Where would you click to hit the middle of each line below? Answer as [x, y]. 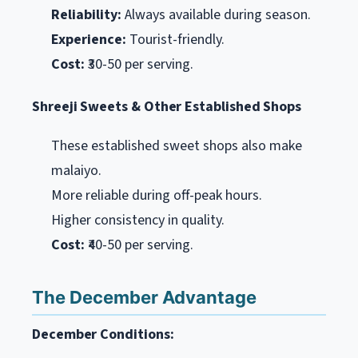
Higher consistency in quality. [138, 220]
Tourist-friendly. [175, 39]
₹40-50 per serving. [139, 245]
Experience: [89, 39]
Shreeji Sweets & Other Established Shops [167, 106]
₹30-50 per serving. [139, 64]
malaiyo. [76, 170]
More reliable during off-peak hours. [157, 195]
